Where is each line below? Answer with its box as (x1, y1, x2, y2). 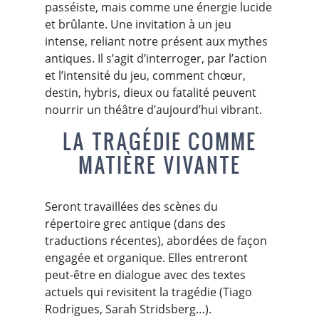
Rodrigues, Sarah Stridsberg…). (44, 301, 211, 317)
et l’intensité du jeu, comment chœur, (44, 68, 246, 83)
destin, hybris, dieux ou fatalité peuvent (44, 85, 256, 100)
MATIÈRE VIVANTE (78, 150, 241, 179)
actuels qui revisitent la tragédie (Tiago (44, 284, 252, 300)
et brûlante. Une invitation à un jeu (44, 16, 231, 32)
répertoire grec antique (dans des (44, 216, 226, 231)
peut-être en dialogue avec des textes (44, 267, 246, 283)
